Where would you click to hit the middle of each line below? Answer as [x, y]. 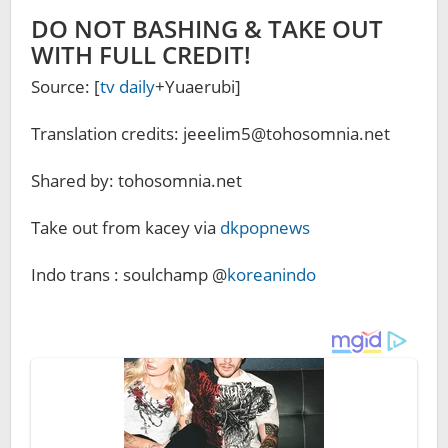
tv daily [127, 86]
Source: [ [65, 86]
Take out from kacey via [125, 227]
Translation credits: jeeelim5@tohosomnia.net [210, 133]
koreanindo [271, 274]
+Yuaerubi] [198, 86]
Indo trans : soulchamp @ [129, 274]
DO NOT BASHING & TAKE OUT [207, 28]
